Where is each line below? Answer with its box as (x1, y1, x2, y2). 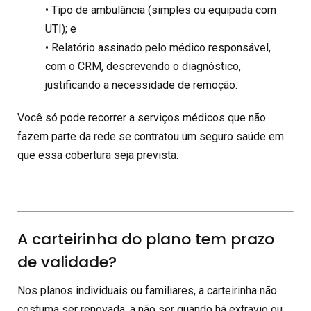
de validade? (17, 251, 117, 273)
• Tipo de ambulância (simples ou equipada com (45, 3, 276, 17)
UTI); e (45, 22, 76, 35)
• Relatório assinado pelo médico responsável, (45, 40, 271, 54)
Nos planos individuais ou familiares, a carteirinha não (17, 283, 277, 297)
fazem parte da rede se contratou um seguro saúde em (17, 129, 284, 143)
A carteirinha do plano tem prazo (17, 228, 274, 250)
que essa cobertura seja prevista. (17, 148, 178, 162)
